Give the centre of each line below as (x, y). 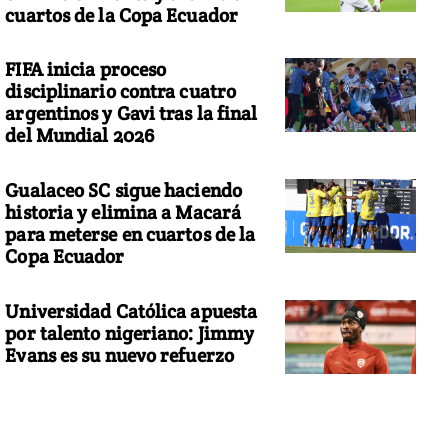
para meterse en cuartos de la (130, 234)
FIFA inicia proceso (86, 69)
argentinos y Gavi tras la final (131, 113)
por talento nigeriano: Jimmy (130, 332)
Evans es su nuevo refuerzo (119, 354)
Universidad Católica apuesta (131, 310)
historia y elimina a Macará (123, 212)
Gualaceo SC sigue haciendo (123, 190)
